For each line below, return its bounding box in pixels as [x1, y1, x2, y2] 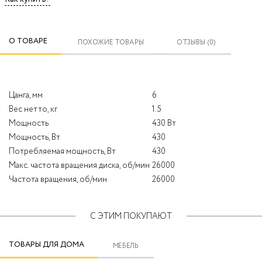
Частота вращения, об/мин [9, 173, 107, 185]
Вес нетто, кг [9, 103, 57, 115]
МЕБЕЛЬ [112, 241, 139, 251]
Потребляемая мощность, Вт [9, 145, 116, 157]
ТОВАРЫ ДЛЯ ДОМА [9, 239, 84, 250]
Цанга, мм [9, 89, 43, 101]
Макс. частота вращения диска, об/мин [9, 159, 150, 171]
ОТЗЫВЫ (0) [176, 37, 216, 48]
